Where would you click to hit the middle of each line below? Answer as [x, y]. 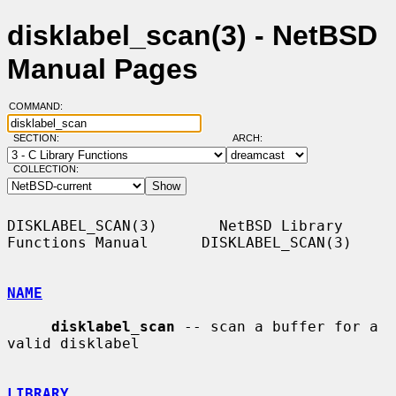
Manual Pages [103, 69]
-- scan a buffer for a [277, 326]
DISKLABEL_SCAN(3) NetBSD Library [175, 225]
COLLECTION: [46, 169]
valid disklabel [73, 343]
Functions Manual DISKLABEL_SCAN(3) [179, 242]
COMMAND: [41, 107]
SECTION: [40, 138]
